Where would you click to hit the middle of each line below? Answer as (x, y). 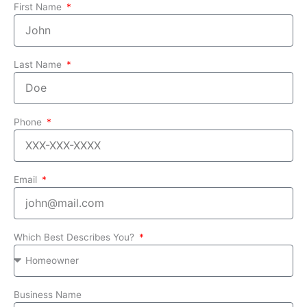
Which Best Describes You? (75, 237)
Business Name (48, 294)
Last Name (39, 64)
